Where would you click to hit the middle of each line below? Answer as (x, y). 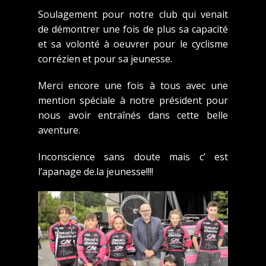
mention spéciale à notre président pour (133, 100)
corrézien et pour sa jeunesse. (105, 58)
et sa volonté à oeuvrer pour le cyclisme (133, 44)
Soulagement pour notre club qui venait (133, 14)
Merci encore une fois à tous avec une (133, 85)
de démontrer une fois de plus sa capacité (133, 29)
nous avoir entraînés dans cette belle (133, 115)
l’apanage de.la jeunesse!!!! (96, 171)
